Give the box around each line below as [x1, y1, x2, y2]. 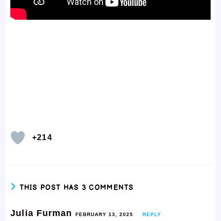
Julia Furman [10, 208, 75, 218]
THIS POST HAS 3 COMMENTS [19, 184, 134, 192]
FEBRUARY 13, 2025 [75, 212, 133, 217]
